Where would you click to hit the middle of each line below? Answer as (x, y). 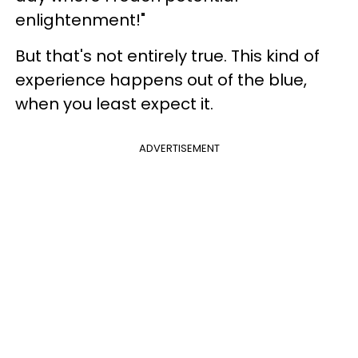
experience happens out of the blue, (161, 80)
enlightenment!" (80, 20)
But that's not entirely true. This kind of (167, 56)
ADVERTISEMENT (179, 148)
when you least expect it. (114, 104)
